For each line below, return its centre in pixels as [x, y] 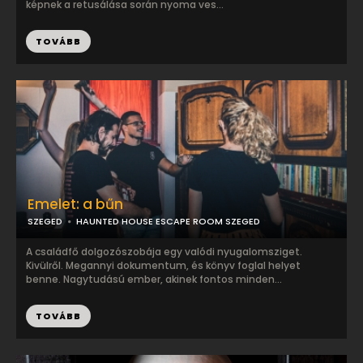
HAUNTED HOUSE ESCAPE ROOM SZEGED [168, 221]
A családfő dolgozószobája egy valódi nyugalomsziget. [164, 252]
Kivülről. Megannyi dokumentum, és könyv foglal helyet [163, 265]
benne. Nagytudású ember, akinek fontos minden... [154, 279]
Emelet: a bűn [75, 204]
